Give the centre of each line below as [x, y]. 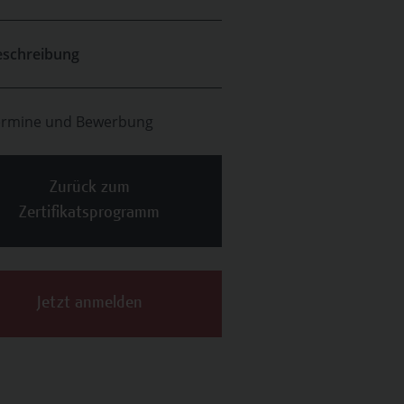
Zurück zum [89, 188]
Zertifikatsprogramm [90, 214]
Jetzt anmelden [89, 304]
